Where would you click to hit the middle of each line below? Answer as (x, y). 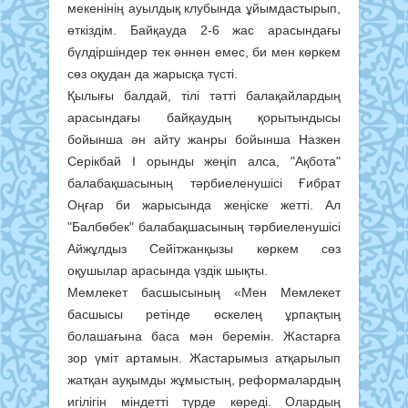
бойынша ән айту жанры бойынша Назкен (204, 140)
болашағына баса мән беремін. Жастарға (204, 337)
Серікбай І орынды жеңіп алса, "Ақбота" (204, 162)
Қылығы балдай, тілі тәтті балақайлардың (204, 96)
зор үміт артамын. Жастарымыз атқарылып (204, 358)
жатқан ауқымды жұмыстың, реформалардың (204, 380)
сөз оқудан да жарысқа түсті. (153, 74)
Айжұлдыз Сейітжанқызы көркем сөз (204, 249)
